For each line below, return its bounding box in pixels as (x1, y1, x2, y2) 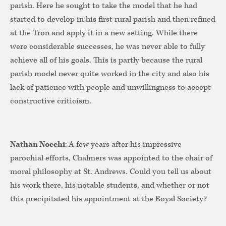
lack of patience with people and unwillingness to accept (10, 82, 211, 93)
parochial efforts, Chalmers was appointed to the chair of (10, 153, 212, 164)
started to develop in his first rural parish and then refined (10, 14, 215, 25)
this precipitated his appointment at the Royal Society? (10, 194, 207, 205)
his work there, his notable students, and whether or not (10, 180, 209, 191)
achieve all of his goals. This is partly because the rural (10, 55, 202, 66)
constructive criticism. (10, 96, 91, 107)
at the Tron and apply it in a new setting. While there (10, 28, 198, 39)
